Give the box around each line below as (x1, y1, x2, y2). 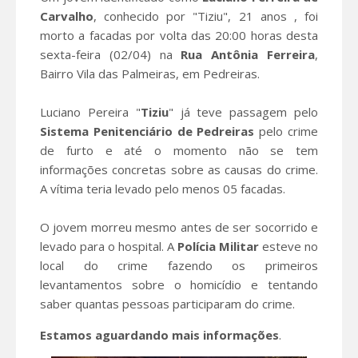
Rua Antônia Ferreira (181, 46, 316, 62)
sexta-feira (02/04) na (40, 46, 181, 62)
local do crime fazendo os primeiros (40, 257, 318, 273)
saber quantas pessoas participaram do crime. (40, 295, 295, 312)
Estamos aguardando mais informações (40, 326, 279, 343)
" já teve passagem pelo (168, 103, 319, 120)
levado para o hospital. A (40, 237, 177, 254)
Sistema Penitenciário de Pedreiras (40, 122, 255, 139)
